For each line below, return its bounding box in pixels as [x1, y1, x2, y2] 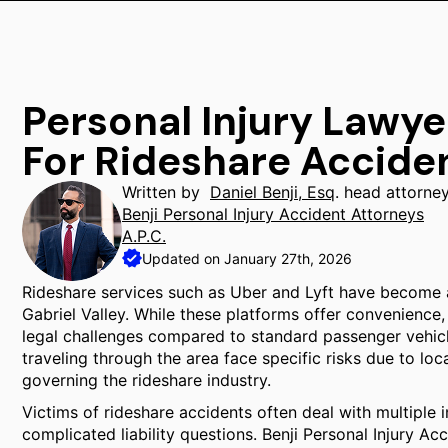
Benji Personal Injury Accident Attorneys [122, 204, 424, 224]
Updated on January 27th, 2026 [142, 250, 352, 267]
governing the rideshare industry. [22, 370, 271, 390]
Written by [122, 182, 210, 202]
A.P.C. [122, 226, 166, 246]
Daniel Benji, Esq [210, 182, 335, 202]
